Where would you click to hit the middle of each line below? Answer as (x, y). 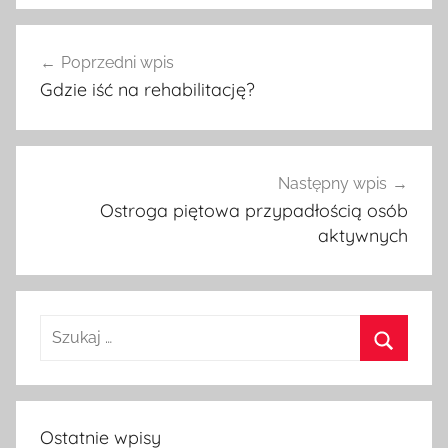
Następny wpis (332, 183)
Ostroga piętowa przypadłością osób (254, 210)
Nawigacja (80, 41)
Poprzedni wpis (117, 62)
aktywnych (363, 235)
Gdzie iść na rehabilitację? (147, 89)
